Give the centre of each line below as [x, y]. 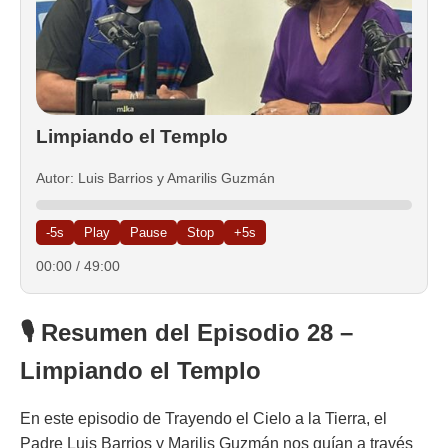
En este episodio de [92, 418]
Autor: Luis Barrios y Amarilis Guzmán [155, 177]
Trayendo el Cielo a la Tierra [265, 418]
